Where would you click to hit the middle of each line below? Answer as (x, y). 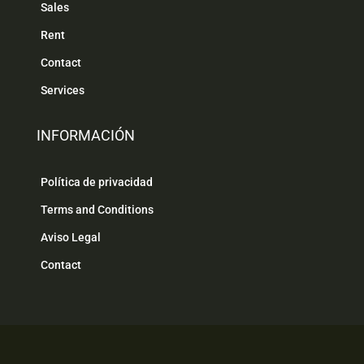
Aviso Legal (71, 238)
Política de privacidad (97, 182)
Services (63, 91)
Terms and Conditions (97, 210)
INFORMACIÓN (86, 136)
